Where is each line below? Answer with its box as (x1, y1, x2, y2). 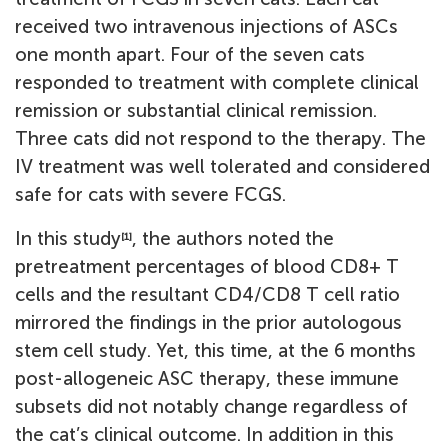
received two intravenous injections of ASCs (15, 15, 398, 38)
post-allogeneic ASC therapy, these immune (15, 367, 399, 390)
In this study (15, 227, 121, 250)
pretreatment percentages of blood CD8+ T (15, 255, 399, 278)
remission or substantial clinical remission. (15, 99, 377, 122)
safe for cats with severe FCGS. (15, 183, 286, 206)
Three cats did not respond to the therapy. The (15, 127, 426, 150)
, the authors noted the (132, 227, 334, 250)
